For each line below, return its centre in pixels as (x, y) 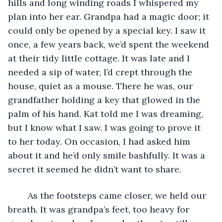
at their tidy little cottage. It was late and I (100, 58)
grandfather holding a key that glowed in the (105, 100)
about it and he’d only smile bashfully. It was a (108, 155)
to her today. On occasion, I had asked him (100, 141)
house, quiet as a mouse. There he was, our (102, 86)
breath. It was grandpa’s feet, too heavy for (100, 209)
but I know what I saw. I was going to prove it (106, 127)
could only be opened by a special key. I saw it (108, 30)
